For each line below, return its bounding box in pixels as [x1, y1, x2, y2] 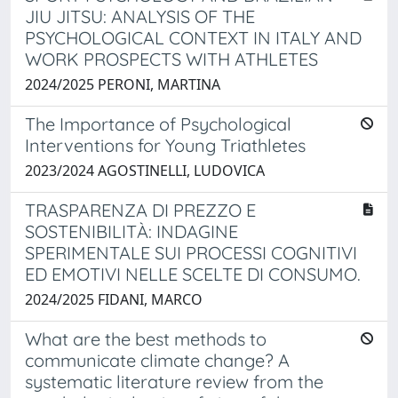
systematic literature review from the [25, 370, 323, 393]
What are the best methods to [25, 327, 267, 350]
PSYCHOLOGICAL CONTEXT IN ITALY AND [25, 26, 362, 49]
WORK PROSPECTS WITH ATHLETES [25, 47, 318, 70]
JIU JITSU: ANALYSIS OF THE [25, 4, 255, 28]
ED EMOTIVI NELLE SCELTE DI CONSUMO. [25, 262, 361, 285]
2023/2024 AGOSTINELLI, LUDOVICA [25, 160, 265, 180]
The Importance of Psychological [25, 112, 291, 135]
